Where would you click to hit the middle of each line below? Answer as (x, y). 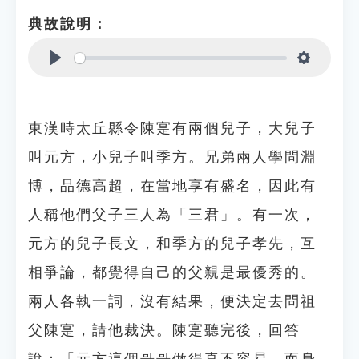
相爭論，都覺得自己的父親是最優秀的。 (172, 272)
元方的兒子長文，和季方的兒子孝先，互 (172, 244)
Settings (330, 77)
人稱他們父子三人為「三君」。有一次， (172, 215)
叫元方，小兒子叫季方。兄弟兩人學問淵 (172, 157)
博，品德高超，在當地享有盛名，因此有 (172, 186)
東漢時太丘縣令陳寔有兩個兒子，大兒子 (172, 128)
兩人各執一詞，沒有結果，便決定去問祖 (172, 301)
